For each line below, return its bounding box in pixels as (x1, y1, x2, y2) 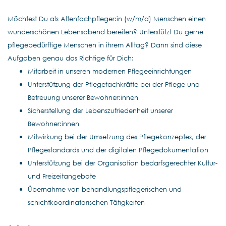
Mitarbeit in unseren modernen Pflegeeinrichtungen (28, 67, 192, 75)
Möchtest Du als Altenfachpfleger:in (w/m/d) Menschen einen (8, 15, 206, 23)
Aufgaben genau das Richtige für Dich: (8, 54, 138, 62)
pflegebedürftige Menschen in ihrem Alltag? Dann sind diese (8, 41, 202, 49)
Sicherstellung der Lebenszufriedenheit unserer (28, 106, 173, 115)
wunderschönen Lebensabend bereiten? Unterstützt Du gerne (8, 28, 203, 36)
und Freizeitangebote (28, 172, 96, 180)
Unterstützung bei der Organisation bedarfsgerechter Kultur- (28, 159, 217, 167)
